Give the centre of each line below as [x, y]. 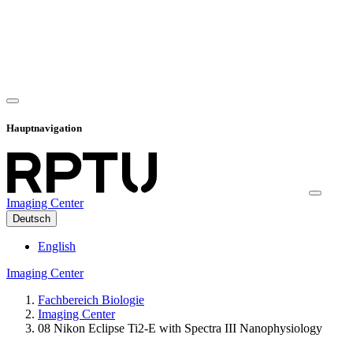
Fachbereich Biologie [91, 299]
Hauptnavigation [44, 128]
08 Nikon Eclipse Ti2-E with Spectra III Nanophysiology [180, 328]
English [57, 246]
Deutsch [32, 218]
